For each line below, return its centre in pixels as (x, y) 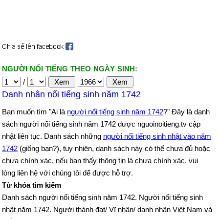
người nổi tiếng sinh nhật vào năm (157, 136)
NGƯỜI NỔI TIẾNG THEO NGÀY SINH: (70, 69)
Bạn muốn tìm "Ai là (34, 112)
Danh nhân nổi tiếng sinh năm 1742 (71, 94)
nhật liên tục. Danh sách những (53, 136)
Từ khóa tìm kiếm (32, 185)
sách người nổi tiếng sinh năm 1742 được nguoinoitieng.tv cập (101, 124)
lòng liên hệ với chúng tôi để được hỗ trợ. (67, 173)
